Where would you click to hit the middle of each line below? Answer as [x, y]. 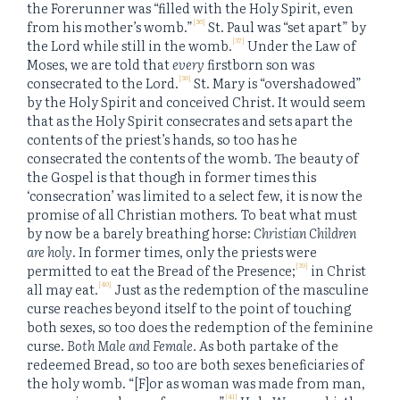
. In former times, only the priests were [195, 252]
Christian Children [305, 233]
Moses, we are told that [100, 64]
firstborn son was [261, 64]
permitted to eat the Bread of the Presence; [161, 271]
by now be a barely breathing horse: [140, 233]
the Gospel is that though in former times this [171, 177]
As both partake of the [267, 346]
